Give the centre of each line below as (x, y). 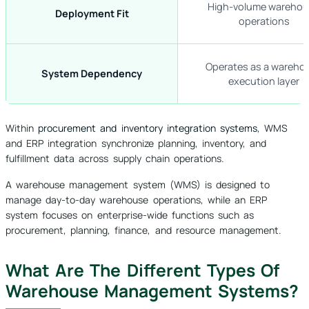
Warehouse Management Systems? (152, 291)
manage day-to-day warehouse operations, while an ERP (137, 200)
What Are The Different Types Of (142, 270)
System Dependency (92, 74)
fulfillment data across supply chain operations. (115, 159)
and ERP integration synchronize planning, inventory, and (136, 143)
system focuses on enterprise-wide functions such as (130, 215)
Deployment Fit (92, 14)
